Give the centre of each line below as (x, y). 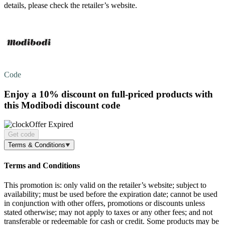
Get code (21, 135)
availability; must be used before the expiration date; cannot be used (111, 194)
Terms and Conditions (42, 165)
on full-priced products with (154, 94)
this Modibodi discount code (62, 105)
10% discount (68, 94)
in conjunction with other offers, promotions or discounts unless (104, 203)
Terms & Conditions (37, 145)
